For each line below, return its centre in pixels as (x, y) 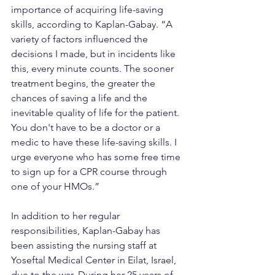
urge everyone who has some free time (97, 157)
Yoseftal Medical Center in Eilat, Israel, (95, 260)
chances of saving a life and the (80, 98)
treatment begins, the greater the (84, 83)
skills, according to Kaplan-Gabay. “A (93, 25)
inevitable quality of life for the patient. (96, 113)
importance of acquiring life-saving (88, 10)
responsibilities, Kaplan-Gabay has (87, 231)
